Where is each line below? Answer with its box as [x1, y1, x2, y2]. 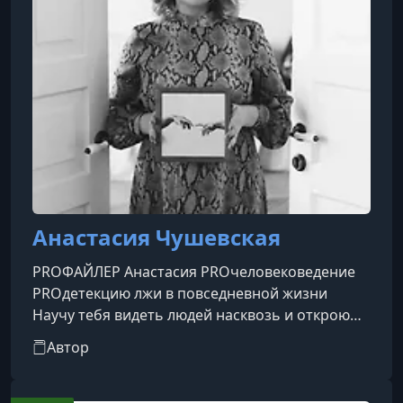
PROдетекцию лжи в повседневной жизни [32, 283, 327, 303]
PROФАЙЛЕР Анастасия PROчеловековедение [32, 262, 355, 282]
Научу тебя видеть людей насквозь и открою [32, 305, 350, 325]
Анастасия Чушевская [32, 222, 281, 252]
